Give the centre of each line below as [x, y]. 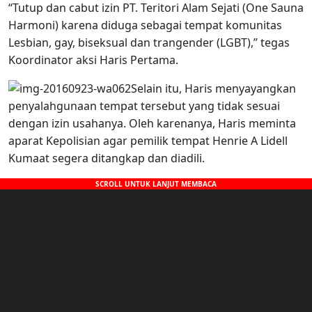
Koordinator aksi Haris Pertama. [93, 60]
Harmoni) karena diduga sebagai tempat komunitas [145, 25]
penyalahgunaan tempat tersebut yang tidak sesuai [144, 106]
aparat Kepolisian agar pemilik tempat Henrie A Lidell [148, 141]
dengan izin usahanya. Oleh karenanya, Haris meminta [152, 124]
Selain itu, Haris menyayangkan [213, 89]
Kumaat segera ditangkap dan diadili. [107, 158]
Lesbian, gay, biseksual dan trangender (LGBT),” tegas [149, 43]
